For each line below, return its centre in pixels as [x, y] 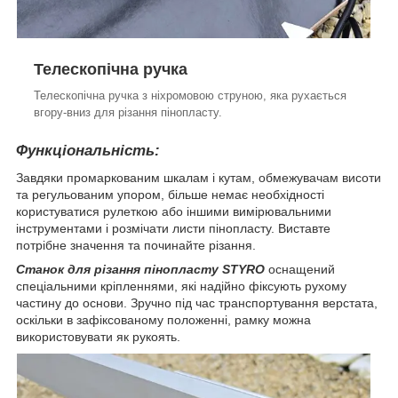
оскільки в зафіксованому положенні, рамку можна [163, 319]
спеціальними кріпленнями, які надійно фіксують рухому [181, 286]
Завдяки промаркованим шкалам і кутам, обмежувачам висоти [199, 177]
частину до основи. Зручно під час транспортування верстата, [197, 302]
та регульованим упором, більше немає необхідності [170, 194]
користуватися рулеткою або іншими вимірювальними [174, 211]
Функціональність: [88, 150]
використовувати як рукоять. [98, 336]
